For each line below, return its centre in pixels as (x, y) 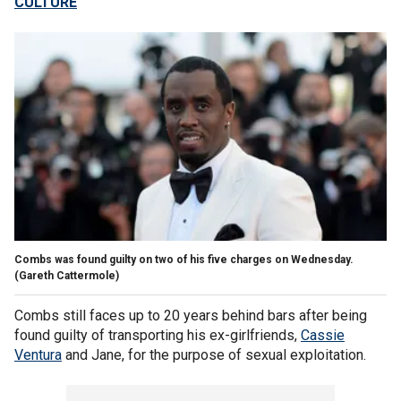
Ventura (38, 354)
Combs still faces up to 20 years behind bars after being (191, 315)
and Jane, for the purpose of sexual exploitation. (214, 354)
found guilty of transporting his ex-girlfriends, (158, 335)
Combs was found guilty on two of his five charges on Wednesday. (184, 259)
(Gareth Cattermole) (67, 275)
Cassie (323, 335)
